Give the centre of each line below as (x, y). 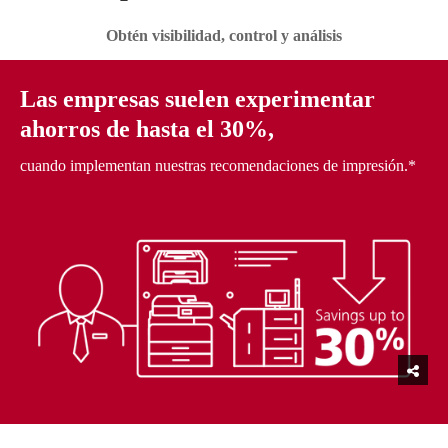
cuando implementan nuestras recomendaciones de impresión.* (218, 166)
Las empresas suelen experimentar (197, 99)
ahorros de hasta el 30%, (147, 129)
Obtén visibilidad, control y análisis (224, 36)
